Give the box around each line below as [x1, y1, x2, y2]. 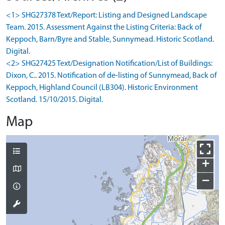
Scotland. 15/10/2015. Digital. [6, 95, 103, 104]
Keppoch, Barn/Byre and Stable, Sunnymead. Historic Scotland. [6, 35, 214, 44]
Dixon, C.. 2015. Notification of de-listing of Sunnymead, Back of [6, 71, 217, 80]
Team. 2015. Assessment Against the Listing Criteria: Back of [6, 23, 202, 32]
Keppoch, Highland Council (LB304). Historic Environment [6, 83, 198, 92]
